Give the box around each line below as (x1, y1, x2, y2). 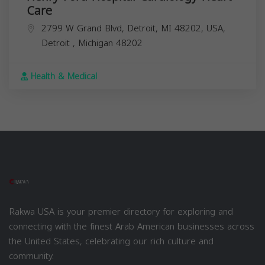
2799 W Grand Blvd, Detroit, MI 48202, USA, (41, 20, 225, 37)
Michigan (78, 34, 116, 51)
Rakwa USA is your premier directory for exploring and (9, 203, 233, 220)
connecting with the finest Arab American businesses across (9, 218, 254, 235)
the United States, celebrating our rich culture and (9, 232, 214, 250)
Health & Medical (28, 68, 97, 85)
